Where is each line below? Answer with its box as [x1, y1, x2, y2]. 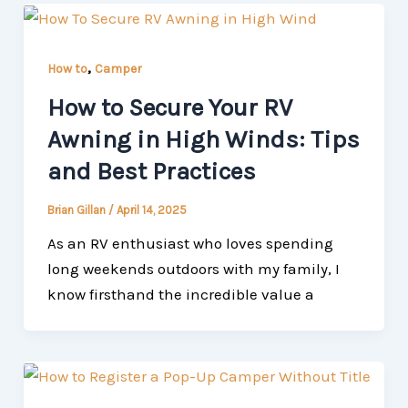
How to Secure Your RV [46, 93, 292, 123]
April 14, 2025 [116, 203, 187, 218]
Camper [94, 60, 142, 76]
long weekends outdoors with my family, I [46, 260, 340, 279]
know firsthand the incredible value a [46, 285, 314, 304]
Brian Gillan [46, 203, 108, 218]
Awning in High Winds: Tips [46, 125, 360, 155]
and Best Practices [46, 157, 256, 187]
